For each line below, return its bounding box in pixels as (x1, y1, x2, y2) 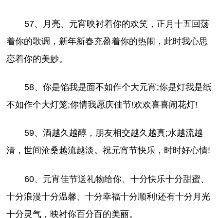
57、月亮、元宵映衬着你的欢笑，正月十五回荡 (24, 19, 209, 29)
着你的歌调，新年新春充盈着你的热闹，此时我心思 (6, 36, 208, 47)
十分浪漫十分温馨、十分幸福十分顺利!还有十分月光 (6, 191, 211, 201)
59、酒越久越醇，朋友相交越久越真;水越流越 (24, 128, 203, 138)
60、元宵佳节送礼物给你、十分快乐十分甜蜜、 (24, 174, 209, 184)
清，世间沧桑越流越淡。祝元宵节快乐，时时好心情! (6, 145, 211, 156)
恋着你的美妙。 (6, 54, 68, 64)
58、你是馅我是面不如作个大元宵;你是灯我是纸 (24, 82, 212, 92)
